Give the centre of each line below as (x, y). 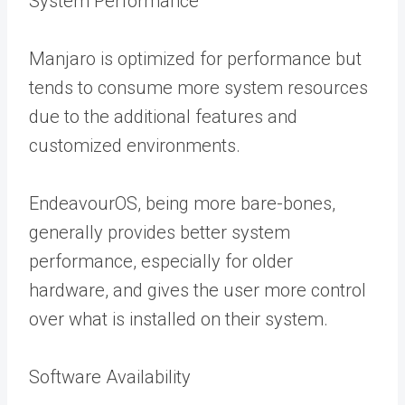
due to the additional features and (163, 116)
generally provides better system (160, 232)
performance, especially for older (161, 261)
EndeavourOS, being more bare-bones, (182, 203)
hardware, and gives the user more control (198, 290)
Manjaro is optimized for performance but (195, 58)
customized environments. (135, 145)
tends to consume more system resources (198, 87)
